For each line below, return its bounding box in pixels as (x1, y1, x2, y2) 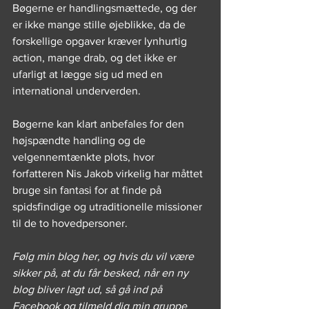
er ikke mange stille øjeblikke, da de (12, 19, 188, 30)
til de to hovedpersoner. (12, 217, 128, 229)
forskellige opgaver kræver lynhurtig (12, 35, 190, 47)
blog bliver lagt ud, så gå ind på (12, 283, 165, 295)
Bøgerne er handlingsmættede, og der (12, 2, 199, 14)
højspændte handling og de (12, 134, 148, 146)
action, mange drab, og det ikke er (12, 52, 179, 63)
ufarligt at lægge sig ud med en (12, 68, 166, 80)
